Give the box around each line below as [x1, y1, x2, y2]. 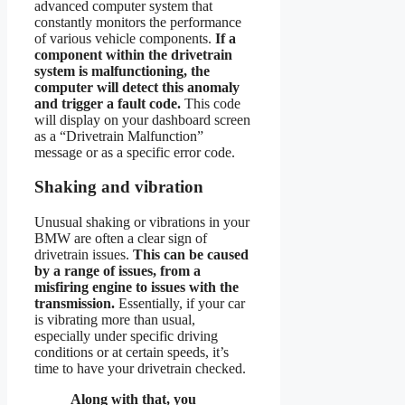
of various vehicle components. [34, 30, 215, 46]
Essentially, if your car [115, 296, 245, 312]
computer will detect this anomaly [34, 79, 240, 95]
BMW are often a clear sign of [34, 231, 207, 247]
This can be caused [133, 247, 249, 263]
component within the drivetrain [34, 46, 232, 62]
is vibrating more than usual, [34, 312, 195, 328]
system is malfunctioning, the [34, 62, 210, 79]
